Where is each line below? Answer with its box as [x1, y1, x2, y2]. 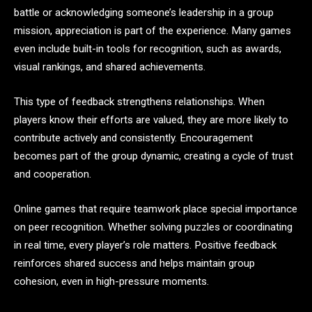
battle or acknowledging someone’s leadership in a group [14, 6, 274, 19]
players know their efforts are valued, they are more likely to [14, 114, 288, 126]
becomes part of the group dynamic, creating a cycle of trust [14, 150, 293, 162]
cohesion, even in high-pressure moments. [14, 274, 209, 288]
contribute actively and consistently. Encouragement [14, 132, 253, 144]
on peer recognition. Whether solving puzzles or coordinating [14, 220, 292, 233]
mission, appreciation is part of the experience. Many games [14, 24, 291, 38]
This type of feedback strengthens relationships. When [14, 95, 265, 108]
